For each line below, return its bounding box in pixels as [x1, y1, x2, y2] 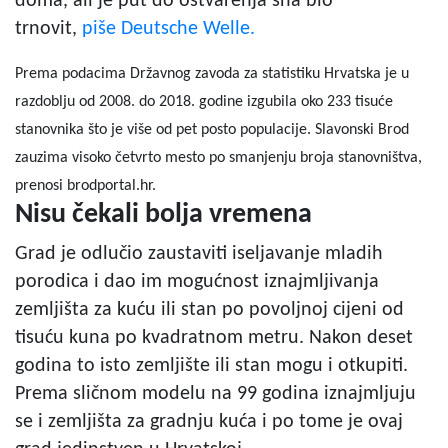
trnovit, [15, 18, 77, 39]
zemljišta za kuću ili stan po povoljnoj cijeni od [15, 299, 404, 320]
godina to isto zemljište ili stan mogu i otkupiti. [15, 355, 408, 376]
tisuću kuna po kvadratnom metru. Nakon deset [15, 327, 413, 348]
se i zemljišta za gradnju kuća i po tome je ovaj [15, 411, 403, 432]
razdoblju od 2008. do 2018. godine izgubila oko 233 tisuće [15, 93, 393, 110]
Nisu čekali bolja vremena [15, 200, 312, 229]
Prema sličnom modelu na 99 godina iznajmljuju [15, 383, 416, 404]
